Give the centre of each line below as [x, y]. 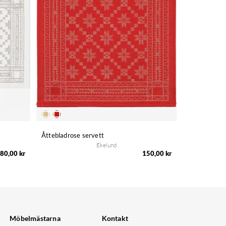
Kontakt [115, 218]
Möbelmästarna [35, 218]
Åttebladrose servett [73, 135]
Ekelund [106, 145]
